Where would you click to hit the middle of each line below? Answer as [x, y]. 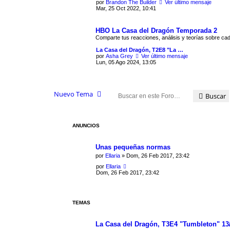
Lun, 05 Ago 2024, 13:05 [126, 62]
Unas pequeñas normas [133, 147]
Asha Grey [119, 56]
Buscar [215, 96]
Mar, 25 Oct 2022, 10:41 [126, 8]
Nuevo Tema [73, 94]
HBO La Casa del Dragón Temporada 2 [156, 30]
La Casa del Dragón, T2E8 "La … [140, 50]
